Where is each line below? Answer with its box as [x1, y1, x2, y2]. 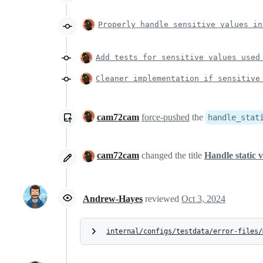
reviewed [145, 194, 181, 204]
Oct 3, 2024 [181, 194, 225, 204]
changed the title [139, 150, 204, 160]
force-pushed [141, 112, 190, 122]
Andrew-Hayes [83, 194, 143, 204]
